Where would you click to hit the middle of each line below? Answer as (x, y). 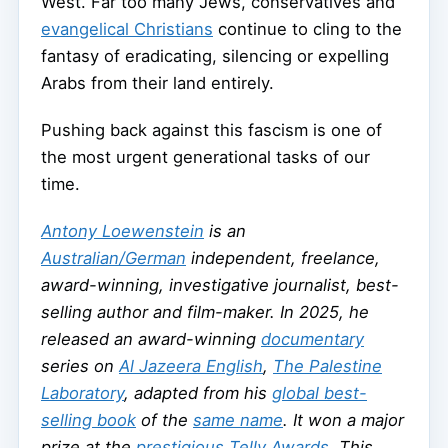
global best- (319, 392)
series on (80, 365)
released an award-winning (151, 338)
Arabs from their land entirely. (157, 82)
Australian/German (113, 257)
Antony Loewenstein (122, 230)
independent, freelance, (285, 257)
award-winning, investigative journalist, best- (220, 284)
